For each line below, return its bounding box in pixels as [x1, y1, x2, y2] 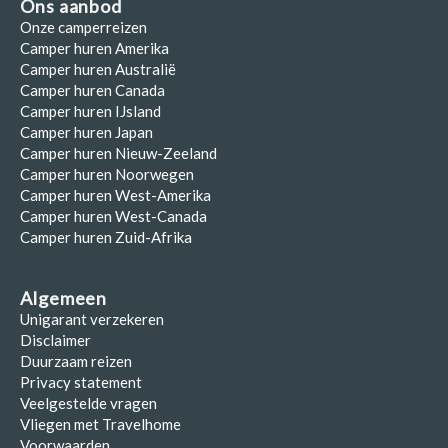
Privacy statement [20, 373, 142, 391]
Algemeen [20, 287, 108, 309]
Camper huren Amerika [20, 39, 169, 57]
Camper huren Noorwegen [20, 165, 194, 183]
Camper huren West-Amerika [20, 186, 211, 204]
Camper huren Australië [20, 60, 176, 78]
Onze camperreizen [20, 18, 147, 36]
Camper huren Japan [20, 123, 153, 141]
